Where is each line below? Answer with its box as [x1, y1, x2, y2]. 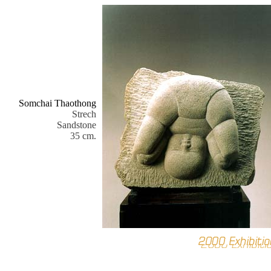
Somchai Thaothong [19, 98, 96, 108]
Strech [72, 109, 96, 119]
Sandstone [57, 120, 96, 130]
